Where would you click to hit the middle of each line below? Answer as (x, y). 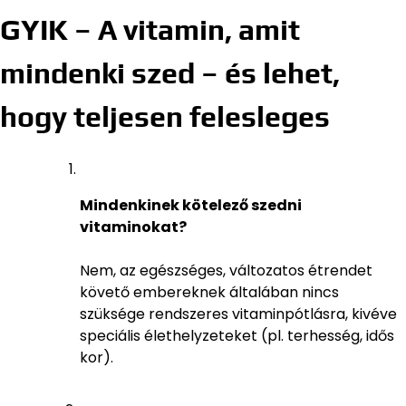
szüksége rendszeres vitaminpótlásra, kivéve (238, 314)
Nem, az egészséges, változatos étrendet (226, 270)
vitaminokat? (133, 227)
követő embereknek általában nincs (209, 292)
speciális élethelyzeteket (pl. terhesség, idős (237, 335)
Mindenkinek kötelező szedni (191, 205)
